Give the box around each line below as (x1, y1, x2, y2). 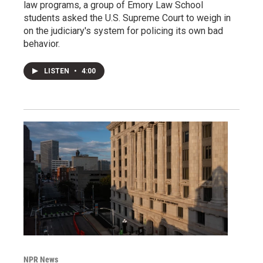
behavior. (23, 38, 60, 50)
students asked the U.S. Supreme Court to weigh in (23, 12, 231, 24)
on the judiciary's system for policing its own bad (23, 25, 223, 37)
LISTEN (44, 67, 71, 76)
